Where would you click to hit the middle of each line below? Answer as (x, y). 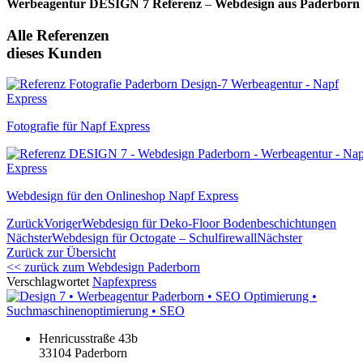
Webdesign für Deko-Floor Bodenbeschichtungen (209, 224)
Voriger (63, 224)
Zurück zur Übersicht (61, 253)
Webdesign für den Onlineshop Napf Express (122, 196)
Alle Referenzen (58, 35)
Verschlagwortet (49, 282)
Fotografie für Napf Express (78, 126)
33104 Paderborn (83, 353)
